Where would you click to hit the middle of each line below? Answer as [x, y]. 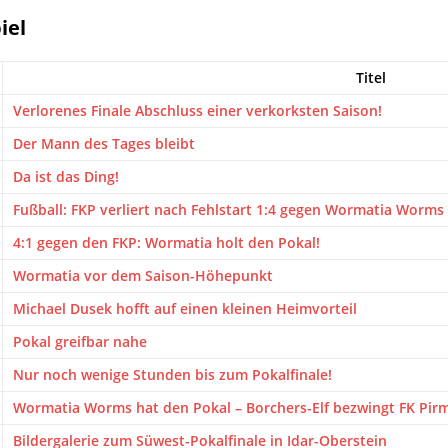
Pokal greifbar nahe [80, 341]
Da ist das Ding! [66, 176]
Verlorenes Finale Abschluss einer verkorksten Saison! [197, 110]
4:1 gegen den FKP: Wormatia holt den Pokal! [166, 242]
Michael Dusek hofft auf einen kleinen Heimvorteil [185, 308]
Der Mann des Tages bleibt [104, 143]
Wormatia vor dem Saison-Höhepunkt [143, 275]
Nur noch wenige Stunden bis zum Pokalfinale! [172, 374]
